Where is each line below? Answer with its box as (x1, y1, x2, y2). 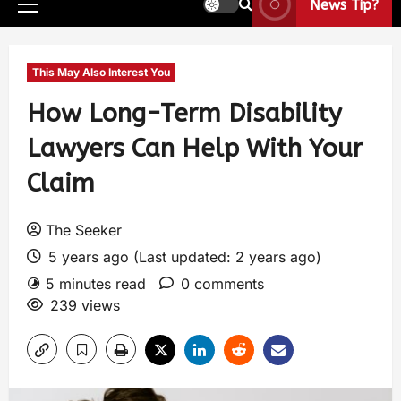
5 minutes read (46, 275, 146, 293)
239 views (50, 296, 120, 314)
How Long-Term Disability (27, 98, 342, 128)
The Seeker (46, 221, 122, 239)
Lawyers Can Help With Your (27, 133, 363, 163)
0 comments (181, 275, 264, 293)
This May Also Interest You (32, 65, 170, 79)
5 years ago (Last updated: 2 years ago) (44, 248, 321, 266)
